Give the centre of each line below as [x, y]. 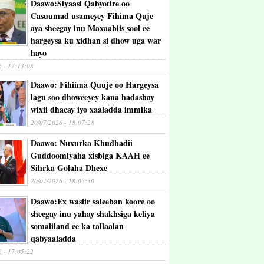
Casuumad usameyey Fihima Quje [92, 16]
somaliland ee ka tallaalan [77, 226]
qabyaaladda [53, 238]
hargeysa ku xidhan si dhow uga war [96, 40]
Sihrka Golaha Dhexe [69, 168]
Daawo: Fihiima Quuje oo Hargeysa [95, 85]
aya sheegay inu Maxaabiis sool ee [90, 28]
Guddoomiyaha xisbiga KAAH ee [90, 155]
